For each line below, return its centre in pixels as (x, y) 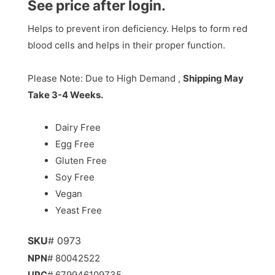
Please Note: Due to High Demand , (105, 78)
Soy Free (75, 177)
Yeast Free (78, 210)
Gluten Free (81, 160)
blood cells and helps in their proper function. (126, 45)
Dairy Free (78, 127)
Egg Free (75, 144)
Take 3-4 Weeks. (65, 95)
